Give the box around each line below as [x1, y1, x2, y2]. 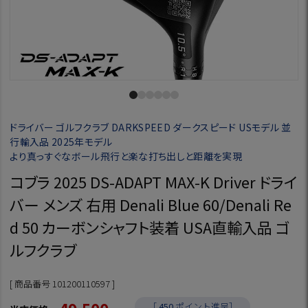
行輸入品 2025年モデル [10, 135, 112, 149]
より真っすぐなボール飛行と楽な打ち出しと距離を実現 [10, 149, 243, 164]
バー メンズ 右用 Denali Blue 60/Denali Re [10, 192, 292, 215]
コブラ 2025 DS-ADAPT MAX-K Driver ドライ [10, 170, 298, 192]
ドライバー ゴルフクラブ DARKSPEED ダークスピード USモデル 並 [10, 120, 291, 135]
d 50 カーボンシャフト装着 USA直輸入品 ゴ [10, 215, 291, 238]
